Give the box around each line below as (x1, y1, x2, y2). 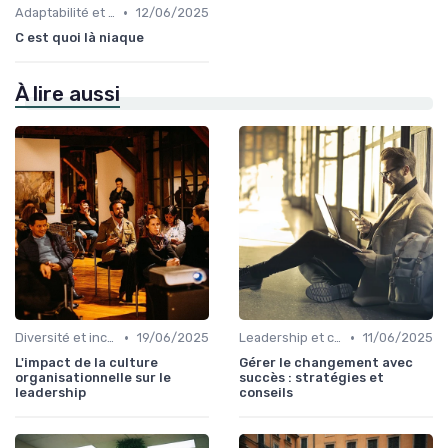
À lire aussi (15, 82, 120, 106)
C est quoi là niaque (15, 30, 144, 45)
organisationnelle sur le (15, 370, 171, 385)
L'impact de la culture (15, 355, 158, 370)
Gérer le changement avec (239, 355, 413, 370)
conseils (239, 385, 293, 400)
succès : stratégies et (239, 370, 384, 385)
